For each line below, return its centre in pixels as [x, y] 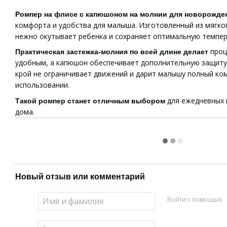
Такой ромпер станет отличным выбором [91, 101]
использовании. [42, 85]
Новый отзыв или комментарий [80, 176]
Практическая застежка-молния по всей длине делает [112, 52]
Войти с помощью [195, 200]
